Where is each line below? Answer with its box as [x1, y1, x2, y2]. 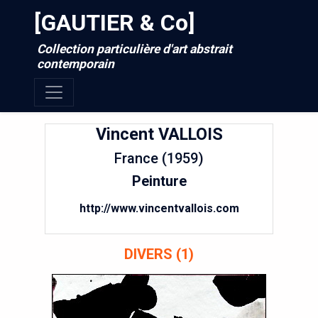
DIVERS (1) [124, 246, 194, 263]
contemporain [37, 57, 114, 71]
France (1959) [114, 150, 204, 167]
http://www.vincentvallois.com [79, 202, 239, 215]
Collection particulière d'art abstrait [37, 42, 232, 56]
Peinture [131, 172, 187, 190]
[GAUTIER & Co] [34, 9, 194, 36]
